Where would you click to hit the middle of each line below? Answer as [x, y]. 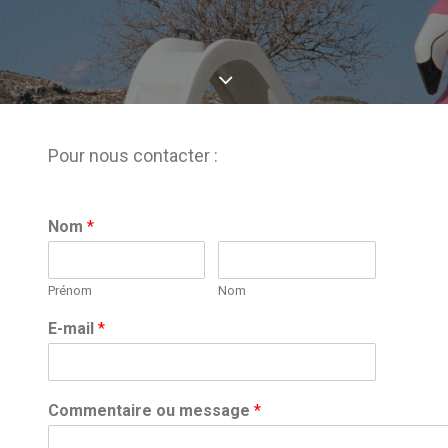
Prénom [70, 290]
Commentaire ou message [151, 410]
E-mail [73, 328]
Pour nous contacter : [133, 155]
